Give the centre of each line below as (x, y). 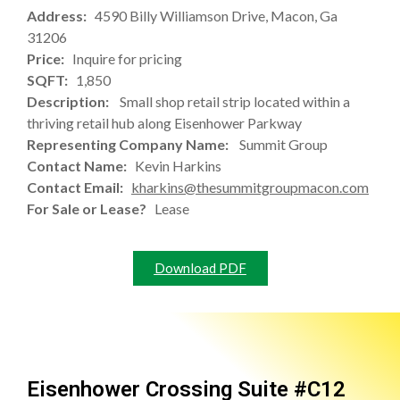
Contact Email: (79, 187)
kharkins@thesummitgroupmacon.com (250, 187)
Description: (73, 102)
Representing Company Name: (133, 145)
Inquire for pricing (127, 59)
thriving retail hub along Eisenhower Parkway (164, 123)
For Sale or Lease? (91, 209)
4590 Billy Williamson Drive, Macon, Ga (216, 16)
